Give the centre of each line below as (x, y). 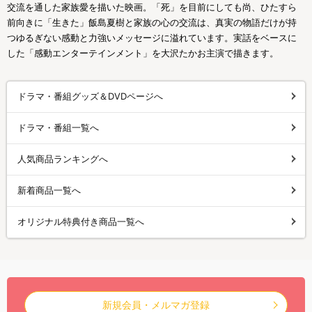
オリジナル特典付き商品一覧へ (81, 221)
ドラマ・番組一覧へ (58, 127)
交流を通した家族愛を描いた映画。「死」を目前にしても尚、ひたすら (152, 7)
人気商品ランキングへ (63, 159)
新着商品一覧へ (49, 190)
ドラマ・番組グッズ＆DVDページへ (90, 96)
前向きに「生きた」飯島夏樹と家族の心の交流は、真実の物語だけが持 (152, 22)
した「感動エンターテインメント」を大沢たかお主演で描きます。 (143, 53)
